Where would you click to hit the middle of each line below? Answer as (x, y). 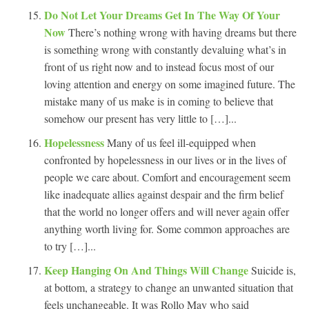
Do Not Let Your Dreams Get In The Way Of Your (162, 14)
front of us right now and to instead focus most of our (159, 66)
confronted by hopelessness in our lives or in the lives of (165, 159)
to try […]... (70, 246)
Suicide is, (273, 270)
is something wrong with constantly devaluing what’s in (165, 49)
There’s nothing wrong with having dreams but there (182, 32)
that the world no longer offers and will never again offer (167, 211)
